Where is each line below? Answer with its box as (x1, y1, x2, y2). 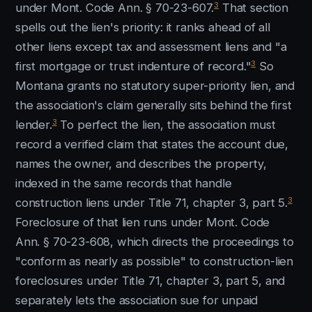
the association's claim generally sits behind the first (15, 98, 292, 112)
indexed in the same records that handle (15, 176, 232, 190)
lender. (15, 118, 52, 132)
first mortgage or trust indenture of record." (15, 59, 251, 73)
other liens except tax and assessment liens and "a (15, 40, 287, 54)
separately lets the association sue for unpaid (15, 293, 258, 307)
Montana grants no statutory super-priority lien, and (15, 79, 295, 93)
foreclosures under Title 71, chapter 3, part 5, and (15, 274, 286, 288)
